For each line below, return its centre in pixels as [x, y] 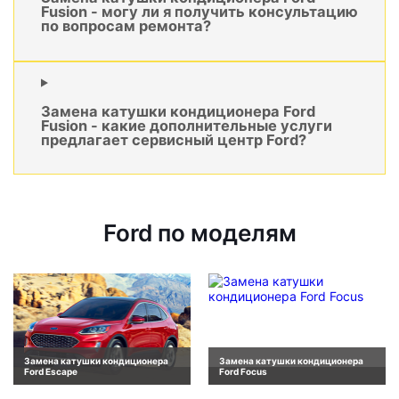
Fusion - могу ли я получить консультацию [199, 12]
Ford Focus [243, 371]
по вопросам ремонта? [126, 26]
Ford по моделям [199, 233]
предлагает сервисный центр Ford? [174, 140]
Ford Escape [51, 371]
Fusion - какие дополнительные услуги [187, 126]
